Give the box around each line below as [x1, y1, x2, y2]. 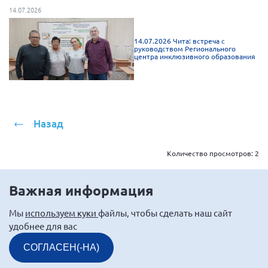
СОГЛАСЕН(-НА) [23, 242, 99, 253]
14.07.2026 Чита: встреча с [134, 36, 225, 46]
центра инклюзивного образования [134, 51, 255, 62]
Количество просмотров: [167, 148, 255, 159]
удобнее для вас [9, 220, 77, 232]
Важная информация [9, 182, 153, 200]
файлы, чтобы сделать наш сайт [98, 207, 232, 219]
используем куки [25, 207, 98, 219]
